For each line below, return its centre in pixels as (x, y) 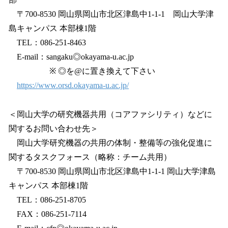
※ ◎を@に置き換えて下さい (82, 71)
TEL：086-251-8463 (47, 43)
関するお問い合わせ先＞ (53, 129)
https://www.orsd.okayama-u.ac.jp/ (73, 85)
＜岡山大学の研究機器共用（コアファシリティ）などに (110, 114)
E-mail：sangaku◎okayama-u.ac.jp (71, 57)
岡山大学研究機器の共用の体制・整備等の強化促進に (110, 143)
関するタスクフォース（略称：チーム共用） (90, 157)
